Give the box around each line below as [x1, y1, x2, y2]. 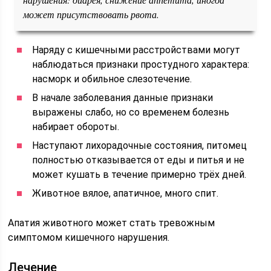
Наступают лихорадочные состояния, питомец [32, 140, 247, 151]
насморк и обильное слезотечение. [32, 73, 192, 85]
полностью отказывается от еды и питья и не [32, 154, 245, 166]
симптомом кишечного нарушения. [8, 232, 170, 243]
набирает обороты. [32, 121, 120, 132]
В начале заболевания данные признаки [32, 92, 214, 103]
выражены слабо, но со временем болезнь [32, 106, 230, 118]
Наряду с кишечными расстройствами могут [32, 44, 241, 56]
